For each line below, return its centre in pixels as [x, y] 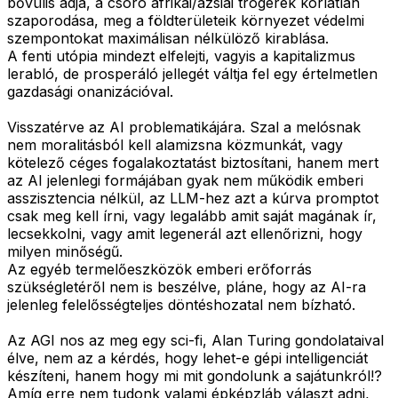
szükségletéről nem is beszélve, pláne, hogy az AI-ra [187, 287]
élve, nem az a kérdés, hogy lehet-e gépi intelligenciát [187, 358]
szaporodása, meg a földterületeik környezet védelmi [186, 21]
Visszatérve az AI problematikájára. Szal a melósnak [184, 127]
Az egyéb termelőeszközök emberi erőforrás [159, 270]
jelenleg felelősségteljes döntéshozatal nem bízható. [181, 305]
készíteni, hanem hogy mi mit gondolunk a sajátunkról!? [195, 376]
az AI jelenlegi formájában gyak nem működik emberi [185, 181]
